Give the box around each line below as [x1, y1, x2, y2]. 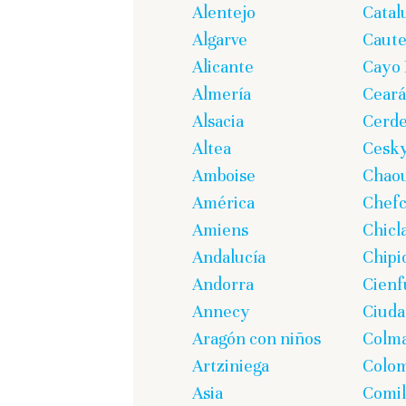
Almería [192, 83, 251, 105]
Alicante [192, 56, 254, 78]
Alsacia [192, 111, 244, 132]
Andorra [192, 274, 254, 295]
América [192, 192, 255, 214]
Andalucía [192, 246, 266, 268]
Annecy [192, 301, 250, 323]
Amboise [192, 165, 256, 187]
